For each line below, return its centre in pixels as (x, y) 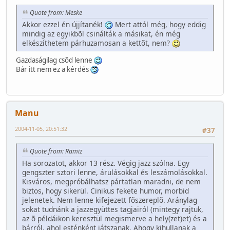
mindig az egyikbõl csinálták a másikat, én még (101, 33)
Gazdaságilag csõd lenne (55, 60)
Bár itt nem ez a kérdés (53, 69)
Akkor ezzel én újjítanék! (63, 24)
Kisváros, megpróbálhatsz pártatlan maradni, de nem (111, 182)
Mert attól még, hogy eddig (159, 24)
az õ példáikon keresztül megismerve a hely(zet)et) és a (114, 219)
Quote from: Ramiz (56, 151)
